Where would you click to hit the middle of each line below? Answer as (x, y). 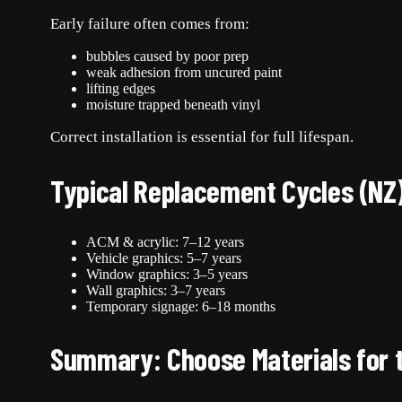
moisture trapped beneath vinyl (173, 105)
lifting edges (121, 89)
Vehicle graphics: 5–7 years (164, 258)
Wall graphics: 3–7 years (156, 290)
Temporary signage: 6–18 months (181, 306)
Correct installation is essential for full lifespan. (202, 137)
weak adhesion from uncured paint (184, 73)
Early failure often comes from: (150, 24)
